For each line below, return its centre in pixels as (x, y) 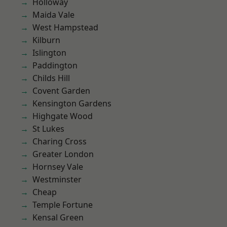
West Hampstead (65, 27)
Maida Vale (53, 15)
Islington (49, 53)
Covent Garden (61, 91)
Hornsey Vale (58, 167)
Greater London (63, 154)
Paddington (55, 65)
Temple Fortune (63, 205)
